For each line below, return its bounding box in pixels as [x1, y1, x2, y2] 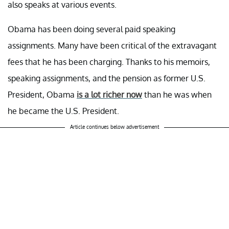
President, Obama [8, 89, 77, 100]
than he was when [142, 89, 212, 100]
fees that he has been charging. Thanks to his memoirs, [8, 57, 210, 67]
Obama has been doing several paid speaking [8, 24, 175, 35]
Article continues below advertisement [70, 124, 159, 130]
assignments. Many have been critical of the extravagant [8, 40, 217, 51]
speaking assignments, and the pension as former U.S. [8, 73, 205, 84]
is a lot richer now [77, 89, 142, 100]
